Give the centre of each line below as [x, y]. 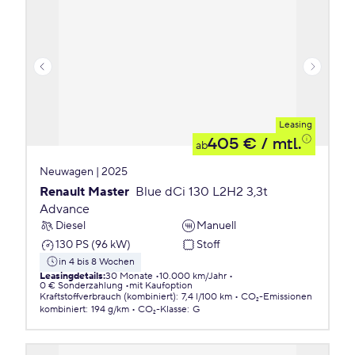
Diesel [71, 225]
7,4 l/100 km [207, 297]
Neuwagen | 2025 [84, 172]
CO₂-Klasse [162, 309]
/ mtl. [279, 144]
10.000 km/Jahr [193, 276]
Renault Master [84, 192]
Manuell [216, 225]
